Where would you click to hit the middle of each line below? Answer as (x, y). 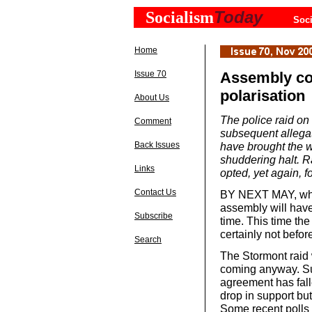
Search (148, 240)
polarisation (263, 96)
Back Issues (157, 145)
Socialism (180, 17)
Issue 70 (150, 74)
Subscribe (154, 216)
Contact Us (155, 192)
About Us (152, 97)
